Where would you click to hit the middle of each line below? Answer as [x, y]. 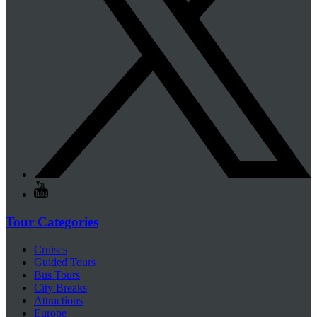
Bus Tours [57, 275]
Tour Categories [52, 221]
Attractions [58, 300]
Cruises [51, 249]
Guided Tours [65, 262]
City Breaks [60, 287]
